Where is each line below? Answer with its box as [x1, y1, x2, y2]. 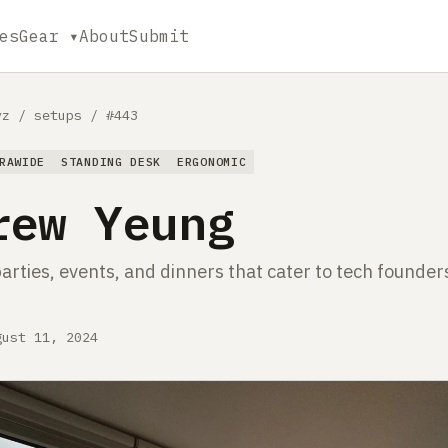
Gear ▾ [18, 25, 79, 46]
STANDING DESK [61, 154, 162, 169]
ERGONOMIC [177, 154, 247, 169]
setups [34, 106, 82, 124]
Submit [128, 25, 189, 46]
